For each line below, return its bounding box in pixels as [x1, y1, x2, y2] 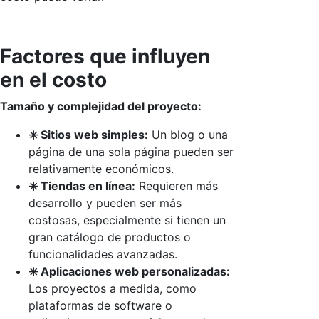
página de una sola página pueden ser [28, 144, 234, 159]
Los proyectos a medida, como [28, 281, 197, 296]
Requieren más [135, 178, 218, 193]
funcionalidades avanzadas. [28, 246, 177, 261]
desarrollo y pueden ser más [28, 195, 182, 210]
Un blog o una [148, 127, 228, 142]
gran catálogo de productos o [28, 229, 191, 244]
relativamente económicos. [28, 161, 174, 176]
